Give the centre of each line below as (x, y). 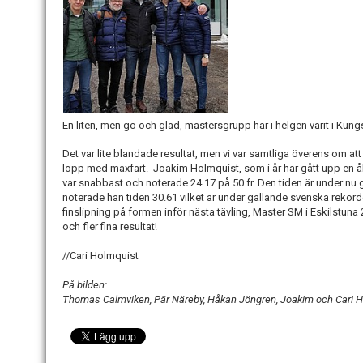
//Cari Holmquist (100, 256)
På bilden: (85, 285)
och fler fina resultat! (110, 226)
